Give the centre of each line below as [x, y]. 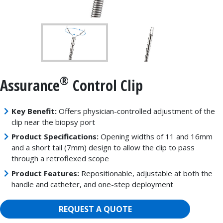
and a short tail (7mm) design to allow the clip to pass [103, 148]
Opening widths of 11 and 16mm [155, 137]
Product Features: [45, 173]
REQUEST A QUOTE [95, 209]
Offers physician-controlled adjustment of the [137, 111]
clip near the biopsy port [53, 122]
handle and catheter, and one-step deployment [92, 184]
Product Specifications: [55, 137]
